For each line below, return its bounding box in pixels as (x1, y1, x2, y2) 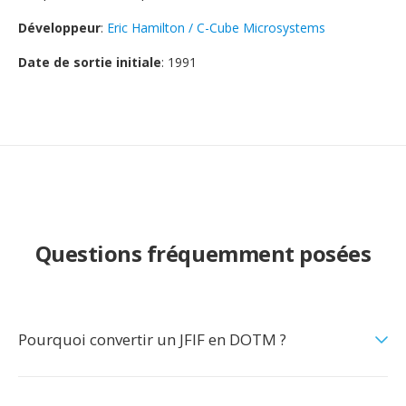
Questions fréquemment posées (34, 238, 372, 268)
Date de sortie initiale (18, 53, 161, 71)
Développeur (18, 19, 101, 36)
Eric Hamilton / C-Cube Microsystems (107, 19, 325, 36)
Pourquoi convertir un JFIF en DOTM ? (18, 329, 286, 350)
